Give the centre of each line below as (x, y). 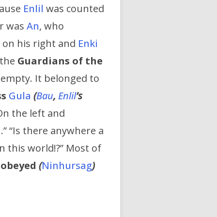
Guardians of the (60, 61)
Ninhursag (67, 166)
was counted (74, 9)
